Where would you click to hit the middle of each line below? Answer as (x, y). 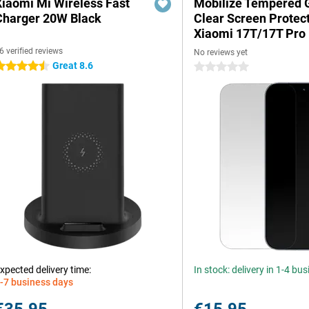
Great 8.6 (73, 66)
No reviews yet (221, 52)
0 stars (209, 67)
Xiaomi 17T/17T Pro (250, 33)
